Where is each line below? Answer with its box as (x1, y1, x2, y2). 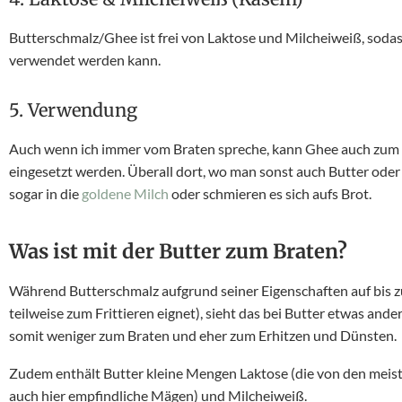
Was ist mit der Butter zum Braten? (9, 239, 347, 264)
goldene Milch (82, 185, 169, 202)
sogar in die (9, 185, 82, 202)
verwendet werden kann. (9, 51, 161, 68)
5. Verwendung (9, 99, 137, 121)
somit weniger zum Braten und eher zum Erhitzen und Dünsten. (9, 327, 397, 344)
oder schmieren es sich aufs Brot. (169, 185, 374, 202)
